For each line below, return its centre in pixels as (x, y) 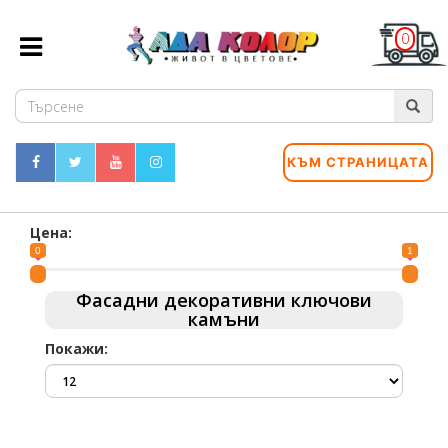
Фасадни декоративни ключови (224, 300)
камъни (224, 319)
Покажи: (76, 348)
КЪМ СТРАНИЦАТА (358, 162)
